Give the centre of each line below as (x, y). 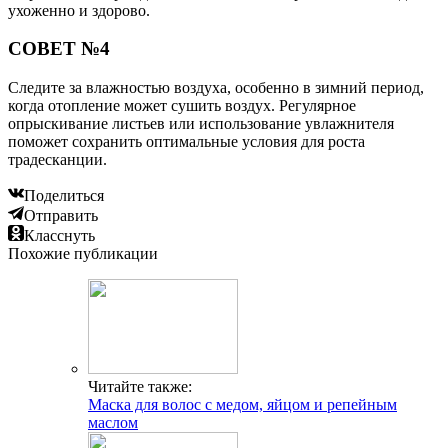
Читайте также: (140, 386)
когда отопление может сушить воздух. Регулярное (182, 105)
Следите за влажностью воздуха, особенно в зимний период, (216, 87)
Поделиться (64, 195)
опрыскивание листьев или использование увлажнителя (201, 123)
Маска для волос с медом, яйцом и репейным (242, 404)
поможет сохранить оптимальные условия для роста (186, 141)
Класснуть (59, 235)
